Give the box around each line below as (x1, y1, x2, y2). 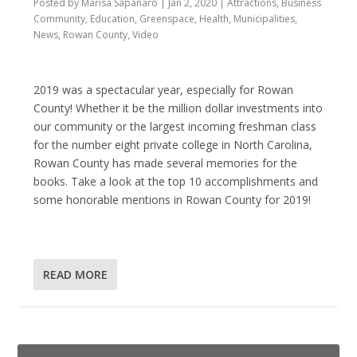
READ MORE (43, 266, 108, 282)
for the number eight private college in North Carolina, (33, 137, 313, 153)
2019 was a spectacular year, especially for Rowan (33, 82, 294, 98)
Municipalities (233, 11, 296, 25)
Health (199, 11, 229, 25)
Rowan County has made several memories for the (33, 155, 298, 171)
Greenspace (139, 11, 195, 25)
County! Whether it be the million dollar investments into (33, 100, 324, 116)
